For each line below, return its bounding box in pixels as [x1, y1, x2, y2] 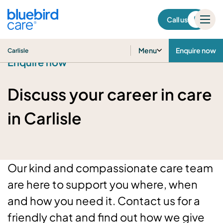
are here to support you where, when [7, 177, 198, 191]
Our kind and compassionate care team [7, 161, 213, 175]
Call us [167, 14, 188, 24]
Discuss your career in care [7, 84, 212, 104]
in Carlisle [7, 108, 82, 128]
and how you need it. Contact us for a [7, 194, 200, 208]
